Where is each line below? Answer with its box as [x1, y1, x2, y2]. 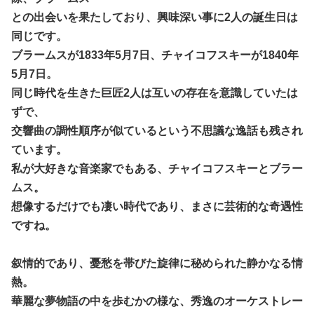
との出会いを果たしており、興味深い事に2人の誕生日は [11, 11, 298, 23]
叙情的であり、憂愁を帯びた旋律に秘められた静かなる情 [11, 257, 303, 269]
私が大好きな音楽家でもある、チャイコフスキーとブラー [11, 162, 303, 175]
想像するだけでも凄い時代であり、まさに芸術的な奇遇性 [11, 200, 303, 212]
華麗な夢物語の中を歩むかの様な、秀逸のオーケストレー [11, 294, 303, 307]
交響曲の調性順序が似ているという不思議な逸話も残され [11, 124, 303, 137]
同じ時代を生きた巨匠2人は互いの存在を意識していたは [11, 86, 298, 99]
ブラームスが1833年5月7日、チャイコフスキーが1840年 [11, 48, 299, 61]
